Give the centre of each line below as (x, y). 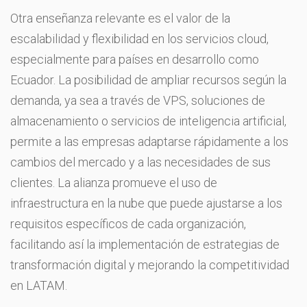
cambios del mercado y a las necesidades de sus (140, 162)
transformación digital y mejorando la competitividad (150, 265)
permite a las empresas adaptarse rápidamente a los (149, 141)
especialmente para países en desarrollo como (135, 59)
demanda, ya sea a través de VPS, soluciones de (138, 100)
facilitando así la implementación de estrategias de (145, 244)
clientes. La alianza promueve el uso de (114, 182)
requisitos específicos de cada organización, (128, 223)
